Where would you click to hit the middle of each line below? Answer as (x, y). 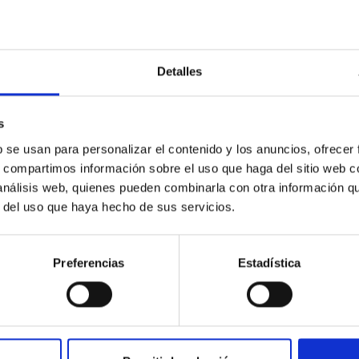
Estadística (269, 263)
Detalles (179, 71)
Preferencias (89, 263)
